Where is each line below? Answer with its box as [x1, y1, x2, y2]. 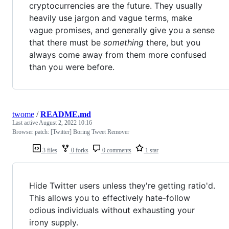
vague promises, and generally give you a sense [29, 25, 215, 35]
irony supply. [29, 217, 78, 227]
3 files [41, 146, 57, 154]
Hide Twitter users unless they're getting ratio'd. [29, 180, 215, 191]
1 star [144, 146, 158, 154]
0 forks [70, 146, 88, 154]
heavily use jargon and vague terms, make [29, 12, 192, 23]
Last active [12, 119, 39, 126]
